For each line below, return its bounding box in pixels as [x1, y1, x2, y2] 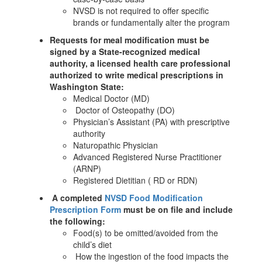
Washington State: [50, 81, 124, 92]
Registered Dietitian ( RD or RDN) [73, 174, 198, 186]
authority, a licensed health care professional [50, 57, 230, 69]
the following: [50, 215, 105, 227]
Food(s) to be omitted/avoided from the [73, 227, 218, 239]
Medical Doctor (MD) [73, 92, 150, 104]
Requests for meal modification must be [50, 34, 209, 46]
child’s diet [73, 239, 112, 250]
